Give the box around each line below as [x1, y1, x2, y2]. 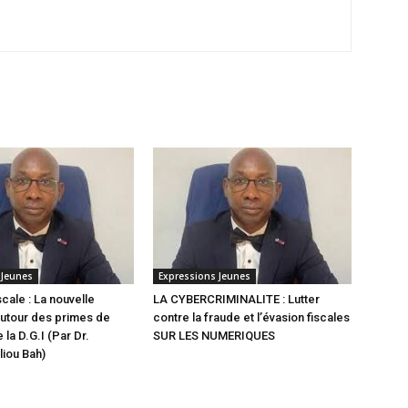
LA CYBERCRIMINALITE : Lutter [153, 292, 320, 306]
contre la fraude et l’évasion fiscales [153, 311, 350, 324]
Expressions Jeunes [158, 270, 250, 282]
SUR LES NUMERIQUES [153, 329, 275, 342]
